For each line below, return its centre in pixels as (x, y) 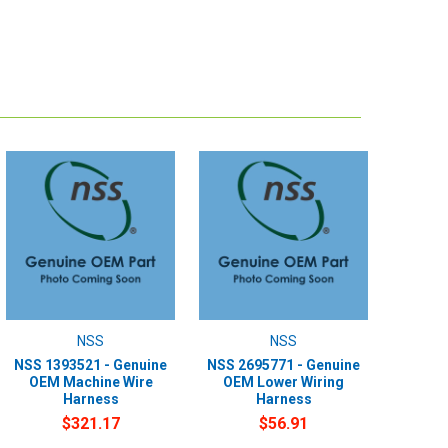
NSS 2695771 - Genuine (284, 364)
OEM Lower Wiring (284, 381)
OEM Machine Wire (90, 381)
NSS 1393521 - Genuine (91, 364)
